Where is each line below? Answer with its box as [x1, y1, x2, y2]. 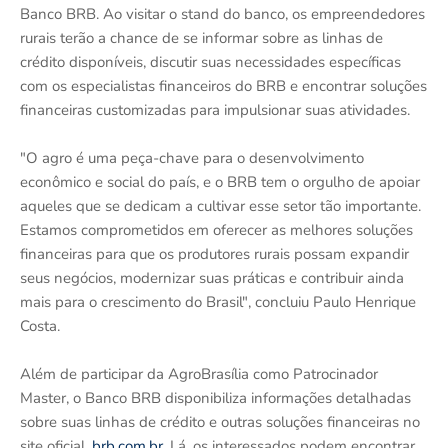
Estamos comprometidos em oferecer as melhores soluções [20, 220, 413, 241]
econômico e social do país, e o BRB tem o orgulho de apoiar [20, 172, 420, 193]
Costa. [20, 316, 60, 337]
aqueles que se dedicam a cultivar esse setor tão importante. [20, 196, 421, 217]
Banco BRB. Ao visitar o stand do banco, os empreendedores [20, 4, 425, 25]
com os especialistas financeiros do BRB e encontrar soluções [20, 76, 427, 97]
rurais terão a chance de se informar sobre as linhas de [20, 28, 383, 49]
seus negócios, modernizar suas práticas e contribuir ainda [20, 268, 404, 289]
